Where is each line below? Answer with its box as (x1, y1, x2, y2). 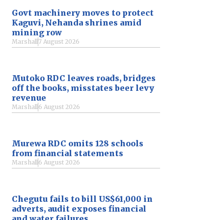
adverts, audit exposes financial (12, 203, 146, 214)
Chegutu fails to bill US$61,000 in (12, 193, 153, 204)
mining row (12, 27, 62, 37)
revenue (12, 92, 46, 103)
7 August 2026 (38, 37, 80, 45)
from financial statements (12, 148, 123, 158)
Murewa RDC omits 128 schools (12, 138, 143, 148)
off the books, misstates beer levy (12, 82, 154, 93)
